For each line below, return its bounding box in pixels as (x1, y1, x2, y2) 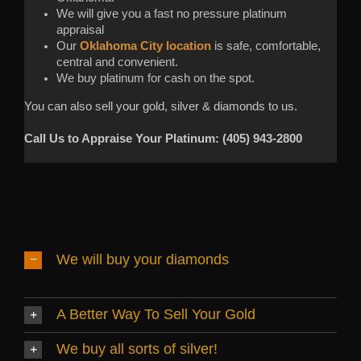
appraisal (56, 23, 104, 37)
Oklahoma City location (80, 39, 211, 53)
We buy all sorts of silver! (56, 341, 218, 358)
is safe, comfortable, (211, 39, 321, 53)
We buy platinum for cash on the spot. (56, 72, 255, 85)
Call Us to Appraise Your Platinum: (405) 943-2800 (24, 131, 302, 145)
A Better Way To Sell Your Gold (56, 305, 255, 322)
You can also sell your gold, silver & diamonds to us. (24, 99, 297, 113)
